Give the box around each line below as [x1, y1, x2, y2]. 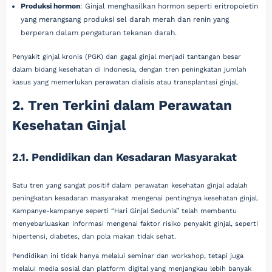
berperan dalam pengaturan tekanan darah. [20, 28, 177, 37]
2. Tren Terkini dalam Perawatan [12, 97, 233, 113]
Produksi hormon [20, 1, 80, 10]
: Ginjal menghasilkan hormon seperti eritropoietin [80, 1, 258, 10]
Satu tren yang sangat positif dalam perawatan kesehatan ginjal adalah [12, 181, 248, 189]
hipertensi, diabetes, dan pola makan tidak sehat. [12, 232, 177, 240]
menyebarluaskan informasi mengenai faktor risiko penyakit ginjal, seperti [12, 219, 259, 228]
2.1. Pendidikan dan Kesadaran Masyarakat [12, 151, 237, 164]
